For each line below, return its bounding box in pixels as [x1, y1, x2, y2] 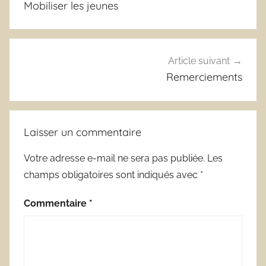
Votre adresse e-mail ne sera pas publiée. [24, 152, 205, 164]
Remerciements [166, 70, 242, 84]
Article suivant [168, 55, 230, 67]
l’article [9, 11, 63, 29]
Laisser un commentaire [24, 125, 141, 139]
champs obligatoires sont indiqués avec [24, 169, 200, 180]
